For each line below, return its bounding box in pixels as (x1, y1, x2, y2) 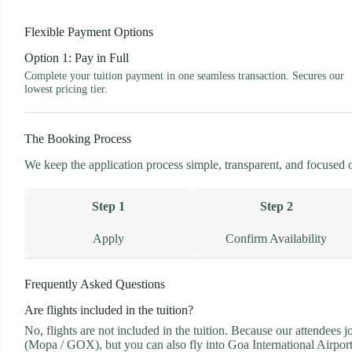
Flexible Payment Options (24, 24, 153, 38)
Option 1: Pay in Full (24, 50, 129, 64)
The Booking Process (24, 132, 131, 146)
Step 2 (259, 200, 293, 214)
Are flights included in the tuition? (24, 303, 193, 317)
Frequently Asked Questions (24, 277, 165, 291)
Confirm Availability (225, 232, 327, 246)
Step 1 (91, 200, 125, 214)
